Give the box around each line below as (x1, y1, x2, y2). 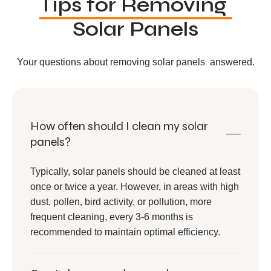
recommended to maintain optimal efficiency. (30, 226, 220, 237)
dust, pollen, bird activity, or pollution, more (30, 196, 212, 207)
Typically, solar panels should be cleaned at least (30, 166, 240, 177)
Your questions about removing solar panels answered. (16, 56, 255, 67)
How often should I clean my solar (30, 118, 208, 134)
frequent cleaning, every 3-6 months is (30, 211, 193, 222)
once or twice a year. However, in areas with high (30, 181, 239, 192)
